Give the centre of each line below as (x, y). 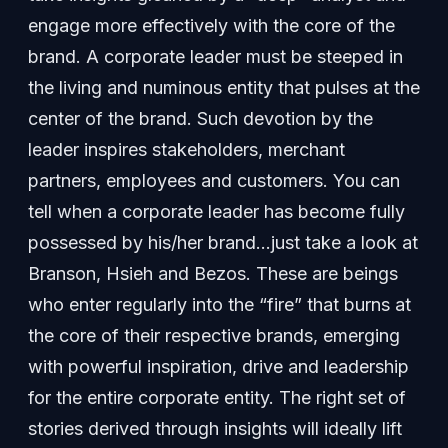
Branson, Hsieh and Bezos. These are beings (213, 273)
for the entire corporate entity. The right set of (217, 397)
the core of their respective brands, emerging (214, 335)
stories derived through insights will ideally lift (215, 428)
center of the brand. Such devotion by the (200, 118)
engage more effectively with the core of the (211, 25)
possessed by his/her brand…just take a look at (223, 242)
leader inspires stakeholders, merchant (186, 149)
